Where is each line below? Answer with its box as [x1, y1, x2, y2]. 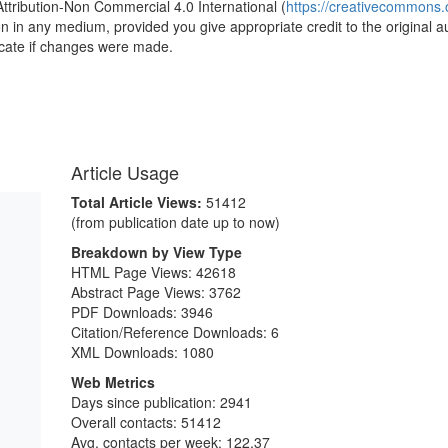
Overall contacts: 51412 [71, 412, 221, 432]
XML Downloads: [71, 342, 182, 362]
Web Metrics [71, 372, 155, 392]
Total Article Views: [71, 192, 206, 212]
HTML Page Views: [71, 262, 196, 282]
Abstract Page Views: [71, 282, 209, 302]
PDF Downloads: [71, 302, 181, 322]
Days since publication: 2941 [71, 392, 252, 412]
